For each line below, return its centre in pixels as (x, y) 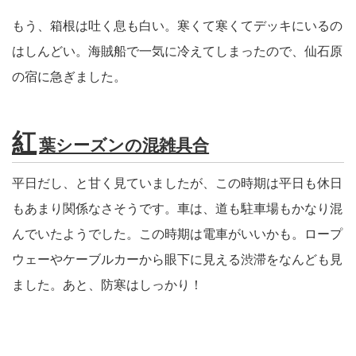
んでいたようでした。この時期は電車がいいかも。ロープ (177, 234)
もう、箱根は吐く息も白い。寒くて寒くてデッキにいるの (177, 26)
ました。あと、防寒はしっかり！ (107, 285)
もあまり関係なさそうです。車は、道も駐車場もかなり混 (177, 209)
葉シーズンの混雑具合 (124, 145)
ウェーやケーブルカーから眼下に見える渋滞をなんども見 (177, 260)
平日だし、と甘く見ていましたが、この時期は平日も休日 (177, 184)
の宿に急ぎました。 (69, 77)
